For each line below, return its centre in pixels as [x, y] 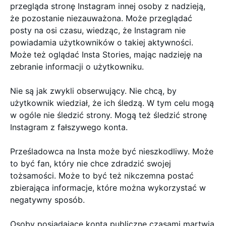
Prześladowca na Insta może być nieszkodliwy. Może [112, 151]
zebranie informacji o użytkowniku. [77, 67]
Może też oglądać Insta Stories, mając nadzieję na [106, 54]
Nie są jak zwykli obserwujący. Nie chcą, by [93, 91]
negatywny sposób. [47, 200]
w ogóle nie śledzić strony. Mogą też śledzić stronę [108, 115]
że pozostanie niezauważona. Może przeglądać [101, 18]
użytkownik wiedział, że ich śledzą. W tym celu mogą [112, 103]
